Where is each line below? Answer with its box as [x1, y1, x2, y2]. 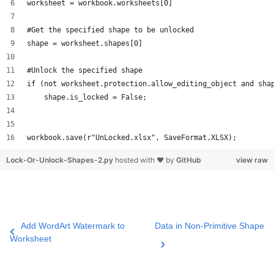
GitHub [176, 155, 201, 165]
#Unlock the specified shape [27, 66, 143, 75]
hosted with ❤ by [115, 155, 176, 165]
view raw [236, 155, 268, 165]
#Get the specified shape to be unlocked [27, 26, 194, 34]
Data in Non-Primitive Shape [154, 221, 264, 231]
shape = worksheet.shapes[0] [27, 39, 143, 48]
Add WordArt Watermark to [20, 221, 125, 231]
